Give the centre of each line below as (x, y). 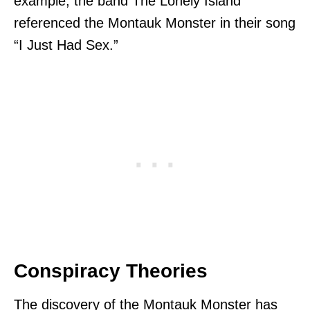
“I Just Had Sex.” (66, 45)
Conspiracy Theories (111, 271)
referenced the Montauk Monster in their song (155, 22)
